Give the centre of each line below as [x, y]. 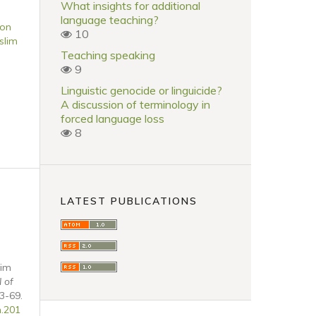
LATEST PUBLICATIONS [129, 201]
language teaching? [110, 19]
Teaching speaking [108, 55]
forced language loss [113, 118]
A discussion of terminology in [135, 104]
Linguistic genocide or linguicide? [141, 90]
